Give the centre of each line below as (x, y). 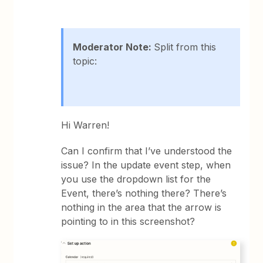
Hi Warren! (85, 125)
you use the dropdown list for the (136, 179)
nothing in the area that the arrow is (141, 207)
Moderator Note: (114, 47)
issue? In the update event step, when (146, 165)
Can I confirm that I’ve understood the (147, 151)
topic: (87, 61)
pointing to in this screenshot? (128, 221)
